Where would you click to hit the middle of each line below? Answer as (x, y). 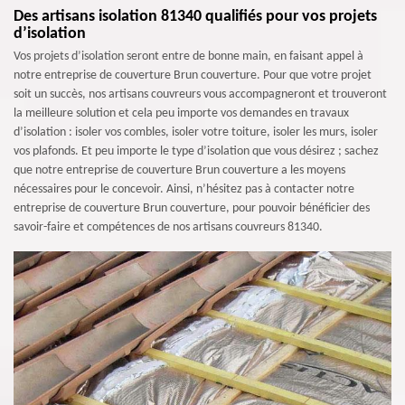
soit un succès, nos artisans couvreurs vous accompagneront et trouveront (200, 94)
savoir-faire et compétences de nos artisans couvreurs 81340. (168, 227)
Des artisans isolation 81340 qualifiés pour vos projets (195, 17)
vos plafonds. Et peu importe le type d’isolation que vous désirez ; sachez (196, 151)
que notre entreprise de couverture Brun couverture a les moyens (179, 170)
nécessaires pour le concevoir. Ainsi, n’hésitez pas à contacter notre (184, 189)
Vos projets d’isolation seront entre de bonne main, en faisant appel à (188, 57)
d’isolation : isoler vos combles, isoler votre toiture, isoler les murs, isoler (196, 132)
